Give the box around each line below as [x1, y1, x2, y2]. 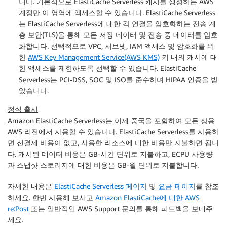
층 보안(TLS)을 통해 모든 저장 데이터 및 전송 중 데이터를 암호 [19, 30, 218, 40]
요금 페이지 [158, 182, 196, 191]
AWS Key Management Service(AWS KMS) [28, 53, 160, 62]
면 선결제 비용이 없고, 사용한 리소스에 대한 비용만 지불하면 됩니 [8, 138, 219, 147]
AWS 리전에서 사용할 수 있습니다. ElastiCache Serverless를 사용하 [8, 127, 219, 136]
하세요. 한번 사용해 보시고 [8, 193, 95, 202]
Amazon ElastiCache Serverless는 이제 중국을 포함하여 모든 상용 [8, 116, 215, 125]
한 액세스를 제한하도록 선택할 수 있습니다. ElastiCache [19, 64, 196, 73]
